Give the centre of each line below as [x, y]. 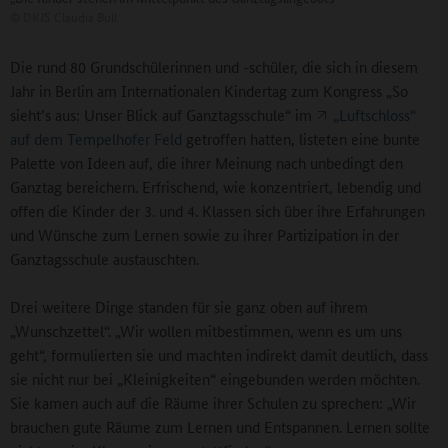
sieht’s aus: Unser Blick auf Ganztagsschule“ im [163, 114]
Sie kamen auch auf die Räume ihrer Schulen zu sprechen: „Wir [213, 402]
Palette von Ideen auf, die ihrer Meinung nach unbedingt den [206, 162]
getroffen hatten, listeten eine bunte [301, 138]
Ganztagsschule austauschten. [104, 258]
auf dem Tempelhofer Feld [96, 138]
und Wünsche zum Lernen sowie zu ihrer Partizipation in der [204, 234]
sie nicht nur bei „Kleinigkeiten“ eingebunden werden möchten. [215, 378]
